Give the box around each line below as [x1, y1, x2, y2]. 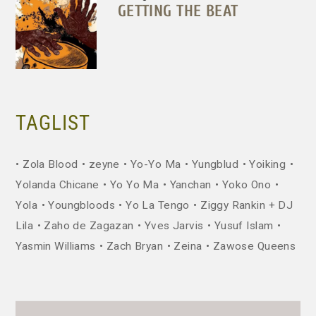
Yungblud [191, 158, 239, 171]
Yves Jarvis [144, 219, 204, 233]
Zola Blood [23, 158, 78, 171]
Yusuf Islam [214, 219, 274, 233]
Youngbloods [48, 199, 115, 212]
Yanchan [169, 178, 212, 192]
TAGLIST [16, 111, 91, 135]
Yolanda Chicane [16, 178, 99, 192]
